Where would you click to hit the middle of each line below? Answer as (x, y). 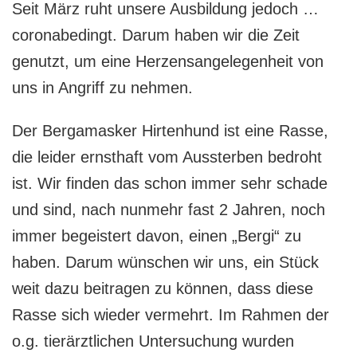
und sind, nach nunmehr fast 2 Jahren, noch (169, 209)
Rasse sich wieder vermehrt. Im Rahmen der (171, 314)
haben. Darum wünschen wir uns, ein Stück (165, 262)
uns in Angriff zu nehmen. (102, 87)
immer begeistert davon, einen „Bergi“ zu (157, 235)
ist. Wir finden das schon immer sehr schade (170, 183)
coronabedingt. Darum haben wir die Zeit (156, 35)
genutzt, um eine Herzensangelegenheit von (168, 61)
